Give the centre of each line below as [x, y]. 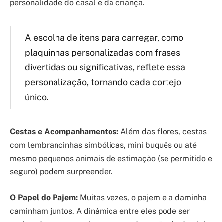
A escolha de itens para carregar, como [104, 37]
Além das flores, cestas [163, 132]
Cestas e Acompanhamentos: [64, 132]
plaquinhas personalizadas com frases [102, 52]
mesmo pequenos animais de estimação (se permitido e [111, 159]
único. [36, 97]
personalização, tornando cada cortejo [103, 82]
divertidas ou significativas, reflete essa [105, 67]
